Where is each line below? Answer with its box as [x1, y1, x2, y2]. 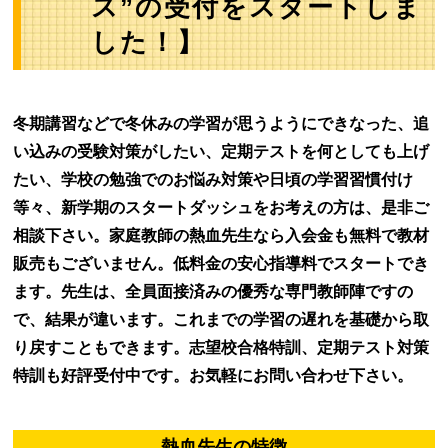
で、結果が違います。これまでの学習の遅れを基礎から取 [13, 311, 429, 328]
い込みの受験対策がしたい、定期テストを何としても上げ [13, 143, 429, 160]
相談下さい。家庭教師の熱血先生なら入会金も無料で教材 [13, 227, 429, 244]
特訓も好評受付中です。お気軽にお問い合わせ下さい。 [13, 367, 413, 384]
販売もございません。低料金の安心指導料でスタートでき [13, 255, 429, 272]
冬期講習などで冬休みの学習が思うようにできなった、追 [13, 115, 429, 132]
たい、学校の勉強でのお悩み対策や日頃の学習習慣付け [13, 171, 413, 188]
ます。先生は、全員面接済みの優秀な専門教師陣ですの [13, 283, 413, 300]
